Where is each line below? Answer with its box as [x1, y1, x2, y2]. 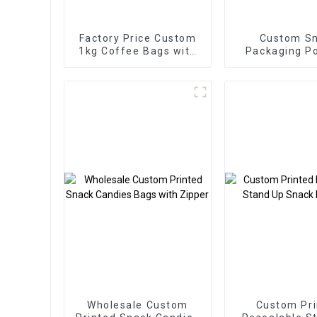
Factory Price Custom [79, 32, 197, 44]
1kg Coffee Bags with [79, 45, 197, 57]
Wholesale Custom [87, 299, 188, 311]
